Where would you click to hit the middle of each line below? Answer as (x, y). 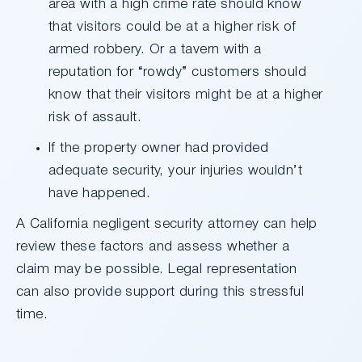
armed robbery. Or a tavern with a (155, 49)
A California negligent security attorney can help (167, 224)
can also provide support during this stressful (160, 292)
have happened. (100, 193)
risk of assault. (95, 117)
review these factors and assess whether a (153, 246)
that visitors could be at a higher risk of (173, 27)
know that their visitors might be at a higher (186, 95)
